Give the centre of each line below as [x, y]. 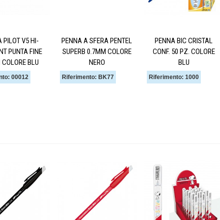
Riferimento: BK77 [88, 77]
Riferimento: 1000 [174, 77]
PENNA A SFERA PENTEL [97, 41]
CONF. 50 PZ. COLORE [184, 51]
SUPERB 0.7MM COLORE [97, 51]
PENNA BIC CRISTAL [184, 41]
